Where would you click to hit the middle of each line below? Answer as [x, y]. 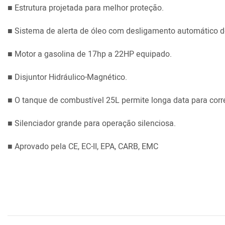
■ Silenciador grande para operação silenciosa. [92, 123]
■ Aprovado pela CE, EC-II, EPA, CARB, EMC [83, 146]
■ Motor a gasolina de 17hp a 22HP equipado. [90, 54]
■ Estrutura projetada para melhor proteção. [86, 8]
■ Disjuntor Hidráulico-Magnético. [67, 77]
